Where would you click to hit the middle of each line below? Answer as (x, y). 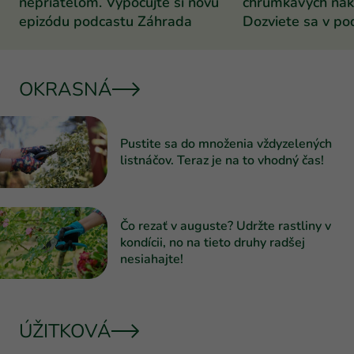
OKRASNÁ (66, 90)
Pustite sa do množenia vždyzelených (226, 143)
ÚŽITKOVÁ (65, 331)
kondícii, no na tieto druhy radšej (213, 242)
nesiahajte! (152, 259)
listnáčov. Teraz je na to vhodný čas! (222, 160)
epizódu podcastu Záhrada (105, 22)
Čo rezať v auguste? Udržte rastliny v (226, 226)
